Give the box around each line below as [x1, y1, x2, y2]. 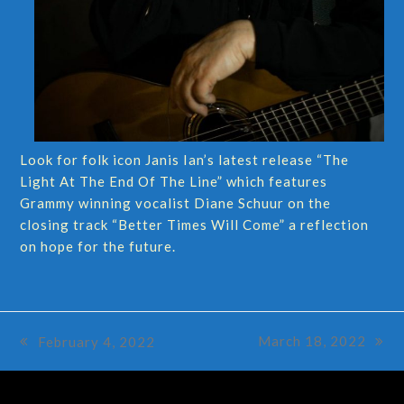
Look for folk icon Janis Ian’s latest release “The [20, 151, 350, 168]
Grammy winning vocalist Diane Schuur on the [20, 195, 332, 211]
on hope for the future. [20, 238, 177, 254]
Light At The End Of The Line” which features [20, 173, 328, 189]
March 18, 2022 [257, 333, 366, 349]
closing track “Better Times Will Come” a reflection [20, 216, 370, 233]
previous [19, 343, 79, 359]
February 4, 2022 [38, 333, 156, 350]
